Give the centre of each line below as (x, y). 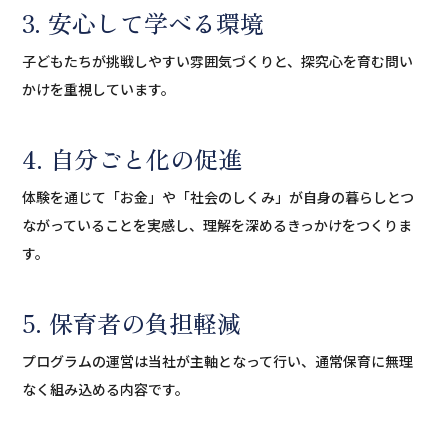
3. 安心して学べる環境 (143, 22)
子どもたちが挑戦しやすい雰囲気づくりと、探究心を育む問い (218, 60)
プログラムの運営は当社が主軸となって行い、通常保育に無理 (218, 360)
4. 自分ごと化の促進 (132, 158)
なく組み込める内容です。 (106, 388)
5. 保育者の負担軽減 (132, 322)
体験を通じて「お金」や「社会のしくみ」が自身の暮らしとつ (218, 196)
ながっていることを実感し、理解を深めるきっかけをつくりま (217, 224)
